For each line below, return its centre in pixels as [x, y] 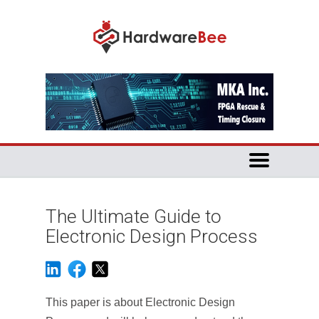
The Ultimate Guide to [134, 216]
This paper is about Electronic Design [140, 302]
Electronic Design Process [152, 236]
